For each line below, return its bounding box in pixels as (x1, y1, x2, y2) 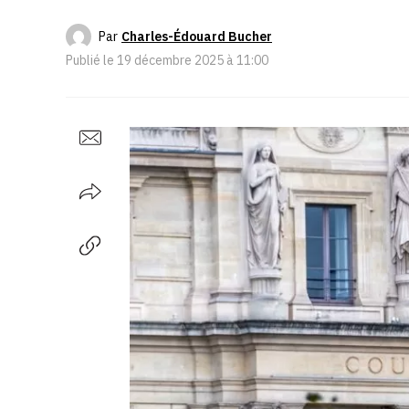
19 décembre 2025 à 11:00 (117, 52, 268, 68)
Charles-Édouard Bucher (121, 28, 272, 45)
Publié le (66, 52, 117, 68)
